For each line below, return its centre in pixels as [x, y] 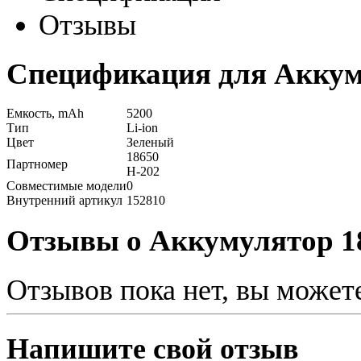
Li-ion [142, 128]
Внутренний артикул [64, 201]
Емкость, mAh [45, 114]
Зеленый [150, 143]
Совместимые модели [66, 186]
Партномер [37, 164]
